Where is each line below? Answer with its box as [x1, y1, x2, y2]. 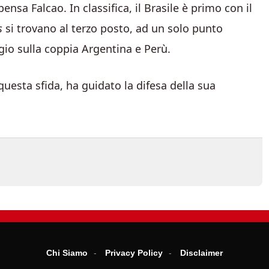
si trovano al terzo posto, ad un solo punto [2, 21, 223, 35]
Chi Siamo [46, 248, 88, 258]
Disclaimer [180, 248, 223, 258]
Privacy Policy [105, 248, 163, 258]
